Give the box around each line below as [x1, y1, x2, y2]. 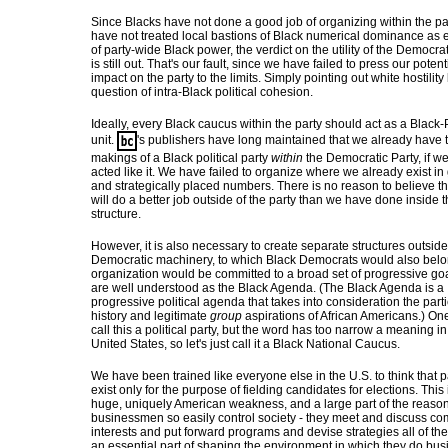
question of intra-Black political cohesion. [91, 85, 313, 99]
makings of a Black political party [91, 151, 271, 165]
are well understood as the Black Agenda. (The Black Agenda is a [91, 281, 444, 295]
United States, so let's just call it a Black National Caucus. [91, 337, 400, 351]
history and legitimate [91, 309, 210, 323]
